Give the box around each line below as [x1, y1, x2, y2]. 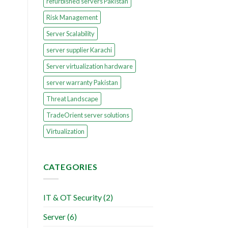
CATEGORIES [43, 161, 98, 172]
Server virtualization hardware [46, 62, 133, 70]
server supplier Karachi [46, 45, 112, 54]
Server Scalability [46, 29, 95, 38]
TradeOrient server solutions [46, 110, 129, 119]
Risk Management [46, 13, 98, 21]
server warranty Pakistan [46, 78, 118, 87]
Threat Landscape [46, 94, 98, 103]
